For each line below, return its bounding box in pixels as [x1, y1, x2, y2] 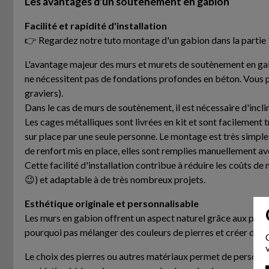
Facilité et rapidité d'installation [24, 19, 167, 31]
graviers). [24, 86, 63, 98]
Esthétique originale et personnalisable [24, 197, 199, 209]
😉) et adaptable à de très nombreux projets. [24, 173, 205, 185]
